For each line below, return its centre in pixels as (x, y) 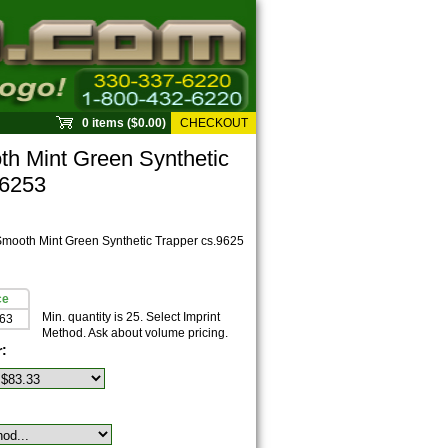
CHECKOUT (213, 123)
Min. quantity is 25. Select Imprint (131, 317)
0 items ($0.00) (124, 123)
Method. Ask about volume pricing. (135, 333)
